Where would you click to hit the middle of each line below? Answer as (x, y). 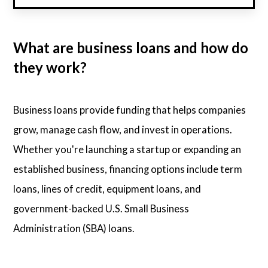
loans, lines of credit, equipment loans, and (107, 189)
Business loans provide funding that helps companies (130, 110)
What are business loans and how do (131, 48)
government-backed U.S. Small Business (101, 209)
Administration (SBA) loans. (74, 229)
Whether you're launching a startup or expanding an (127, 150)
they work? (50, 68)
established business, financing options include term (128, 169)
